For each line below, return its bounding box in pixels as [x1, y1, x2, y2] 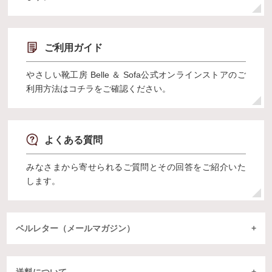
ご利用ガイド [44, 42, 103, 53]
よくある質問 [44, 134, 103, 145]
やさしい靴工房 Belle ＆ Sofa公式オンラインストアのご [26, 69, 246, 80]
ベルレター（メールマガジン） [16, 223, 135, 233]
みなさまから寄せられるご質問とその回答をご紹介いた [26, 161, 246, 172]
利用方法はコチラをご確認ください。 [26, 83, 171, 93]
